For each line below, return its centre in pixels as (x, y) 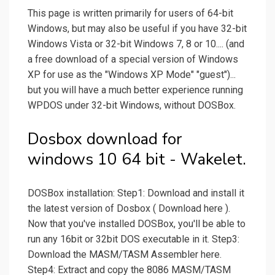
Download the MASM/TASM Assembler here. (125, 255)
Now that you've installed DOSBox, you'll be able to (137, 224)
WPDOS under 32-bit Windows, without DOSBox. (132, 106)
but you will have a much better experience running (135, 90)
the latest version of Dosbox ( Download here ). (129, 209)
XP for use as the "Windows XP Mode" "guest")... (132, 75)
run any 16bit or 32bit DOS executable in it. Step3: (134, 239)
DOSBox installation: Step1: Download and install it (136, 193)
